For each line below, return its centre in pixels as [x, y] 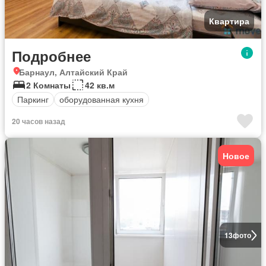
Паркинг [33, 99]
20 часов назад [39, 121]
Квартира [229, 20]
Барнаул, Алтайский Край [73, 72]
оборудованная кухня [102, 99]
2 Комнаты [48, 85]
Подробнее [51, 56]
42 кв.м [100, 85]
